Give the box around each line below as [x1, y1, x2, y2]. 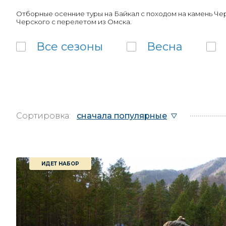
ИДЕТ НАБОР [41, 160, 79, 167]
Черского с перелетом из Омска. [16, 18, 132, 26]
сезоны [61, 40, 103, 53]
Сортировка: [16, 111, 71, 121]
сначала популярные [77, 111, 167, 121]
